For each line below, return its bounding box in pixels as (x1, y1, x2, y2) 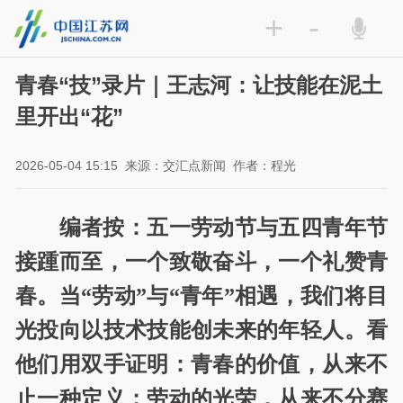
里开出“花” (15, 104, 124, 130)
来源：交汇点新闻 (125, 158, 227, 174)
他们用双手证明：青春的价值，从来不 (15, 351, 388, 376)
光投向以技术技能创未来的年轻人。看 (15, 317, 388, 342)
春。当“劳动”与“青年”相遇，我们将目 (15, 282, 388, 308)
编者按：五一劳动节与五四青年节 (58, 214, 388, 239)
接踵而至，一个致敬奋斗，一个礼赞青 (15, 248, 388, 273)
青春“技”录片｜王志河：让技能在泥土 (15, 73, 383, 98)
